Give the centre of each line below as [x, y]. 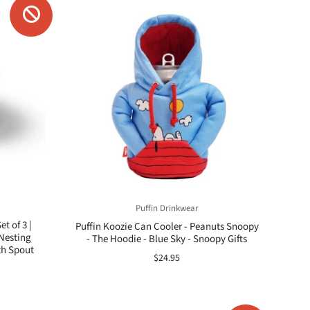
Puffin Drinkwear [167, 208]
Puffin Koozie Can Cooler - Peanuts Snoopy [167, 226]
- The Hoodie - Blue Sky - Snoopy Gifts [167, 239]
